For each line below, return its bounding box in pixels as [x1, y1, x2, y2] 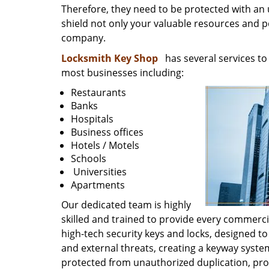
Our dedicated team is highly [61, 198, 191, 211]
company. [61, 31, 110, 44]
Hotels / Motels [71, 139, 139, 152]
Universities [71, 165, 127, 178]
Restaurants [71, 86, 126, 99]
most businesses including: [61, 66, 184, 79]
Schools [71, 152, 109, 165]
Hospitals [71, 112, 116, 125]
